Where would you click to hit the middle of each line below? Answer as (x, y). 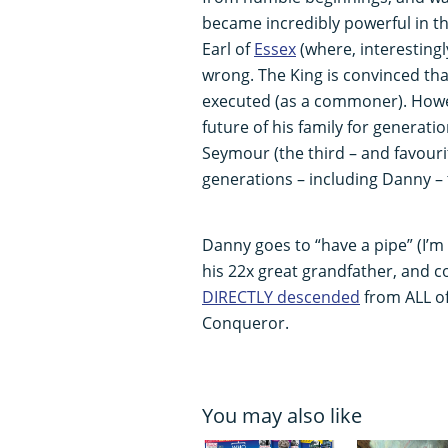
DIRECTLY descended (281, 296)
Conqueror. (245, 322)
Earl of (228, 48)
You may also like (282, 415)
